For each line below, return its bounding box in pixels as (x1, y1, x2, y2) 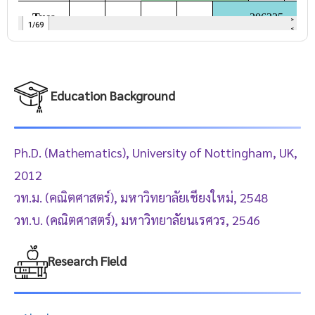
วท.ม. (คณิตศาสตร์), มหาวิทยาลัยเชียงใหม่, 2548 (14, 188, 271, 205)
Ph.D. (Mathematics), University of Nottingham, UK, (14, 143, 297, 160)
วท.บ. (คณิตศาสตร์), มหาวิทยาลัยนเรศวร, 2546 (14, 211, 260, 228)
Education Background (51, 86, 175, 103)
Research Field (48, 252, 127, 269)
